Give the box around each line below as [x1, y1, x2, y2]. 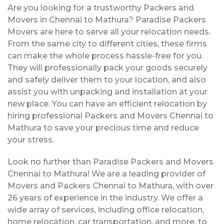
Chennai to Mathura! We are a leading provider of [7, 169, 205, 178]
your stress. [7, 135, 54, 144]
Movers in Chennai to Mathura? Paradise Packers [7, 15, 206, 24]
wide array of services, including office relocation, [7, 205, 204, 214]
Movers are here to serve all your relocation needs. [7, 27, 210, 36]
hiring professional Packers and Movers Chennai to [7, 111, 213, 120]
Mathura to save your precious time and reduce [7, 123, 199, 132]
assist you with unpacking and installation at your [7, 87, 207, 96]
